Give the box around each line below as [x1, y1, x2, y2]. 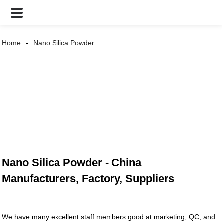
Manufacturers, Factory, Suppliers [2, 172, 175, 185]
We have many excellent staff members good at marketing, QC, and [2, 213, 216, 221]
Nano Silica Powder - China [2, 156, 142, 169]
